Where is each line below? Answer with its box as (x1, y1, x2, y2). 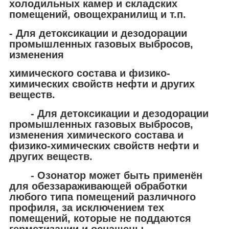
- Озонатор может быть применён (9, 169, 202, 181)
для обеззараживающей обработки (9, 180, 187, 192)
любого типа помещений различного (9, 191, 196, 202)
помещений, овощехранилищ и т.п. (9, 8, 186, 20)
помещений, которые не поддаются (9, 212, 191, 224)
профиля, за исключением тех (9, 201, 164, 213)
